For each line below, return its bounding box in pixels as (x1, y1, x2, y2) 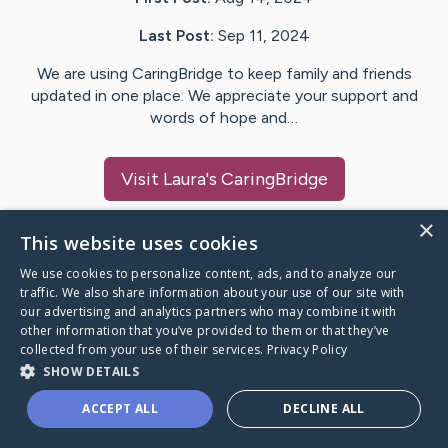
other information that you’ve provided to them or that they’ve (20, 322, 390, 339)
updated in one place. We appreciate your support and (30, 86, 418, 106)
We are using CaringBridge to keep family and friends (36, 64, 412, 84)
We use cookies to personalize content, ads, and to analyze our (20, 265, 397, 282)
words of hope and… (150, 108, 298, 128)
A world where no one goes (24, 383, 258, 407)
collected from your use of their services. (20, 341, 267, 358)
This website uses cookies (20, 231, 258, 255)
